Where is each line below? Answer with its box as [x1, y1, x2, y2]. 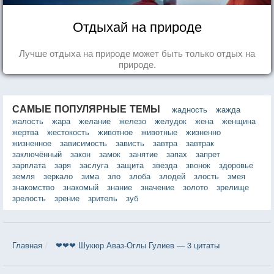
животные [141, 125, 177, 138]
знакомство [12, 180, 54, 193]
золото [183, 180, 208, 193]
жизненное [12, 136, 51, 149]
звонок [186, 158, 210, 171]
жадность [172, 103, 207, 115]
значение [141, 180, 174, 193]
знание [107, 180, 132, 193]
